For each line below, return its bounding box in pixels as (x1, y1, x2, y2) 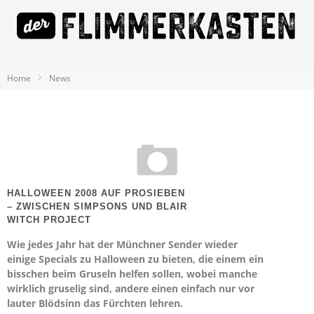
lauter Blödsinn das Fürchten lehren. (7, 296, 183, 310)
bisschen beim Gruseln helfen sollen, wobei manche (7, 267, 257, 280)
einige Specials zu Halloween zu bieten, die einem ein (7, 252, 264, 266)
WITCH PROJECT (7, 214, 91, 225)
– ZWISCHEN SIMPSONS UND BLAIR (7, 201, 187, 212)
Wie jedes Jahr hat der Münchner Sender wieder (7, 238, 238, 251)
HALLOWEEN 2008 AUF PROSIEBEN (7, 188, 185, 198)
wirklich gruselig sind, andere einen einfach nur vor (7, 282, 254, 295)
